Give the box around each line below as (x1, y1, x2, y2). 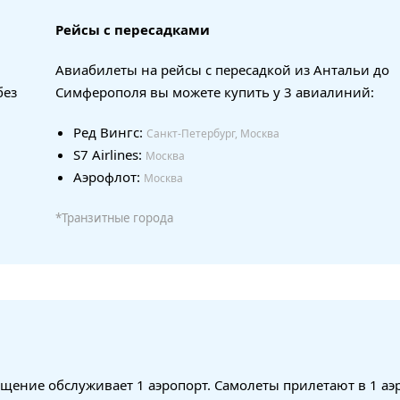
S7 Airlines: (73, 145, 146, 163)
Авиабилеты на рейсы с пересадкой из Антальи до (55, 60, 389, 79)
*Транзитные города (55, 209, 173, 226)
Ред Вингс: (73, 122, 146, 141)
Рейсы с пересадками (55, 20, 210, 38)
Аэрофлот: (73, 167, 144, 186)
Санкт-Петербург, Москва (146, 125, 279, 141)
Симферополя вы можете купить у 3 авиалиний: (55, 82, 374, 101)
